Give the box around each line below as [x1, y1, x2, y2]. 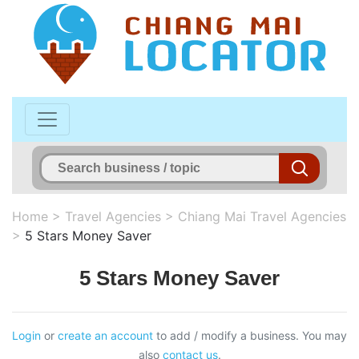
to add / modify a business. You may [153, 328, 347, 342]
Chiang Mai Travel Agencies [178, 208, 346, 224]
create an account [58, 328, 153, 342]
